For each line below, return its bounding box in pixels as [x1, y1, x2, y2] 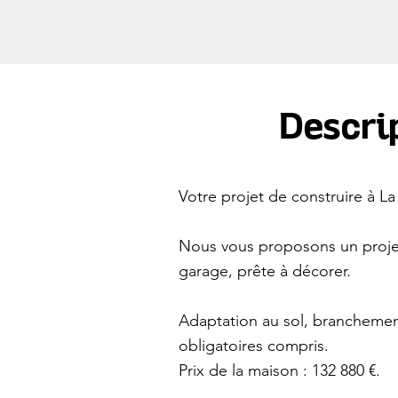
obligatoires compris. [179, 336, 329, 355]
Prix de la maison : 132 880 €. [179, 361, 380, 380]
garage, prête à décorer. [179, 261, 351, 281]
